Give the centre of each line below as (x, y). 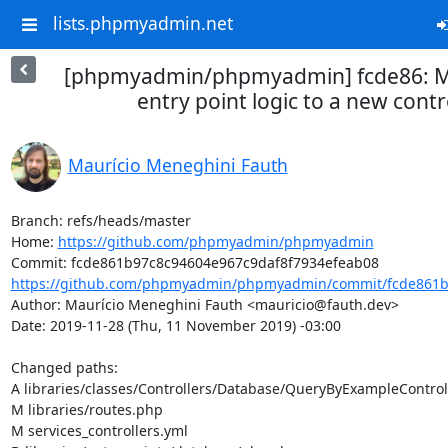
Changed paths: (66, 367)
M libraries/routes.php (86, 409)
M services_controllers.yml (99, 430)
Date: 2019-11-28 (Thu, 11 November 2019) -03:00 (175, 325)
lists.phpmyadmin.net (142, 23)
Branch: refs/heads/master (100, 220)
